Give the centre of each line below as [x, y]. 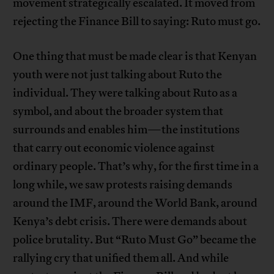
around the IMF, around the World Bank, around [135, 203]
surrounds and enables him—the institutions [127, 129]
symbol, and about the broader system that [118, 111]
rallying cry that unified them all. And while [121, 258]
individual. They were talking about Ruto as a [125, 93]
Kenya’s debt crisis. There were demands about [130, 221]
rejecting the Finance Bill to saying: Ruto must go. [137, 21]
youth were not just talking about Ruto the [118, 74]
